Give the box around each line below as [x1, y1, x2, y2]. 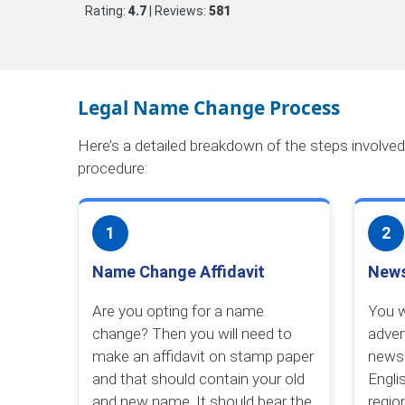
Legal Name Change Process [77, 95, 340, 120]
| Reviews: [146, 4, 210, 18]
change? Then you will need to [91, 325, 292, 343]
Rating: [85, 4, 129, 18]
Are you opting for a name [91, 302, 264, 320]
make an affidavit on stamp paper [91, 347, 314, 365]
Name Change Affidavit [91, 262, 265, 281]
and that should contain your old [91, 370, 305, 388]
